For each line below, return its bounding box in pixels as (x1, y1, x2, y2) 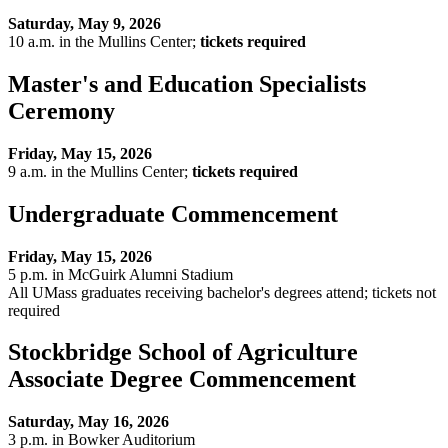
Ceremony (8, 97, 121, 124)
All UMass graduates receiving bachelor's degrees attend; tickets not (8, 283, 436, 301)
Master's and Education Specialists (8, 70, 366, 97)
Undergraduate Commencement (8, 200, 344, 227)
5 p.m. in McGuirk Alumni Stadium (8, 265, 237, 283)
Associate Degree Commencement (8, 366, 362, 393)
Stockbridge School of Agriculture (8, 339, 358, 366)
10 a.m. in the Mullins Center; (8, 32, 200, 50)
